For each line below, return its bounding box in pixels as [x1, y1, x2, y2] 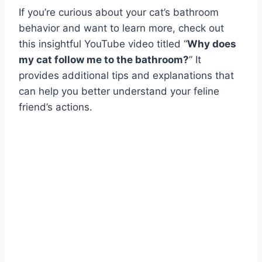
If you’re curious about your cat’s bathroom [19, 6, 219, 18]
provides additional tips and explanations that [19, 69, 234, 81]
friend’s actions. [19, 101, 92, 113]
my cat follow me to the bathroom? [19, 53, 189, 65]
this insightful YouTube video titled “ [19, 37, 187, 50]
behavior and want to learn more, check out [19, 22, 224, 34]
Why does [187, 37, 236, 50]
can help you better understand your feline [19, 85, 219, 97]
